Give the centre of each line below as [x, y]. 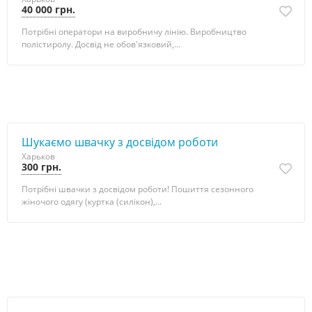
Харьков [38, 156]
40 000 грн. [48, 9]
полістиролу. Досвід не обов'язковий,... [101, 44]
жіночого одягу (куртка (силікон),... [92, 202]
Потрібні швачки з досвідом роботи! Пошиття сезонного [138, 189]
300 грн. [41, 167]
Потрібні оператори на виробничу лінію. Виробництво [134, 32]
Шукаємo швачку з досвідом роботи [120, 142]
